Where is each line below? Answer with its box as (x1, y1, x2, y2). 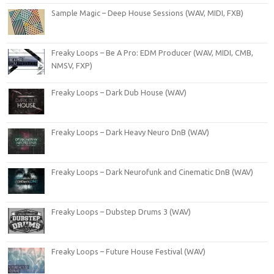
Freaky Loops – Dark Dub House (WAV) (51, 87, 187, 97)
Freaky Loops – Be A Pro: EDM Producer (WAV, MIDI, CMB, (51, 48, 253, 57)
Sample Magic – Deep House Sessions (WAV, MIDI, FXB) (51, 8, 243, 17)
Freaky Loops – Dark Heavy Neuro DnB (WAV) (51, 127, 209, 136)
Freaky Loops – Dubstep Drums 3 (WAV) (51, 207, 191, 216)
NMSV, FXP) (51, 61, 92, 70)
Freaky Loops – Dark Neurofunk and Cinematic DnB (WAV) (51, 167, 253, 176)
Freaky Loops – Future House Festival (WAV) (51, 246, 206, 256)
